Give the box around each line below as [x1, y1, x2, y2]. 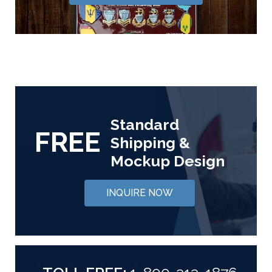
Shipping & [110, 133, 190, 152]
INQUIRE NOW [106, 186, 173, 199]
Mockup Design [110, 151, 225, 170]
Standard [110, 115, 179, 134]
